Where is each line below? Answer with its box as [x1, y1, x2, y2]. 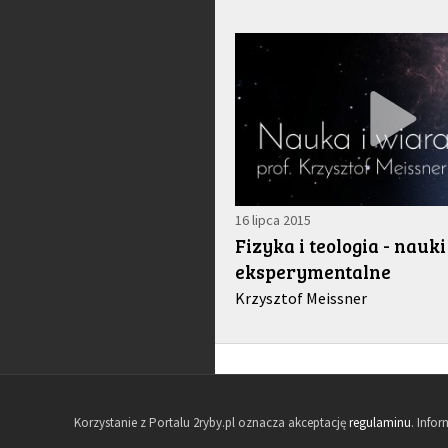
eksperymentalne [234, 258, 391, 284]
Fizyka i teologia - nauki [234, 232, 446, 258]
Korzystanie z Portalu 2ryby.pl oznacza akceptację [74, 414, 350, 432]
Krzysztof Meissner [234, 287, 367, 308]
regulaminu [349, 414, 412, 432]
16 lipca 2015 [234, 210, 311, 229]
